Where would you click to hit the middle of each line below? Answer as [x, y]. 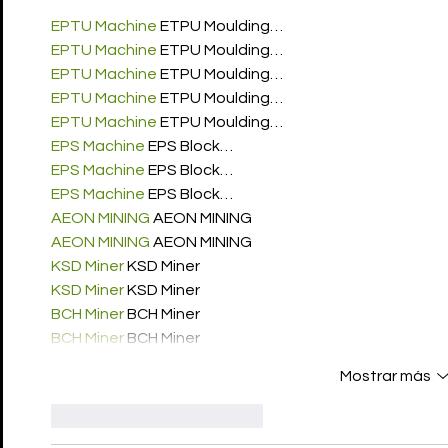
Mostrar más [385, 376]
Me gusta [111, 415]
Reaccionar [224, 415]
